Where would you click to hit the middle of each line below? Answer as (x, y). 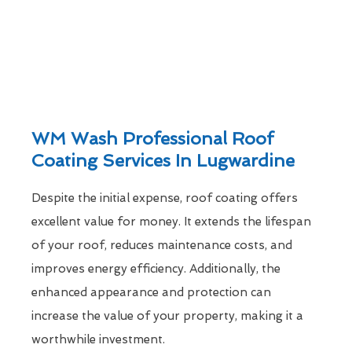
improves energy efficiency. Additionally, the (156, 269)
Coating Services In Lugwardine (163, 161)
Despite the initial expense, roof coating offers (165, 198)
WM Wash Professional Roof (152, 139)
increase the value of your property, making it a (167, 316)
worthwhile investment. (98, 340)
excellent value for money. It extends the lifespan (171, 222)
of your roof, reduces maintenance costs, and (162, 246)
